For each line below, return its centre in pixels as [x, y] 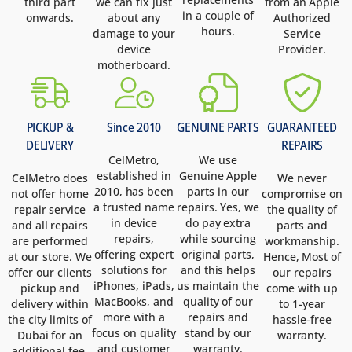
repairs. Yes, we [218, 207]
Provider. [302, 49]
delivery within [50, 303]
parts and [302, 225]
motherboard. [134, 64]
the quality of [302, 209]
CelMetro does [50, 178]
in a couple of [218, 15]
